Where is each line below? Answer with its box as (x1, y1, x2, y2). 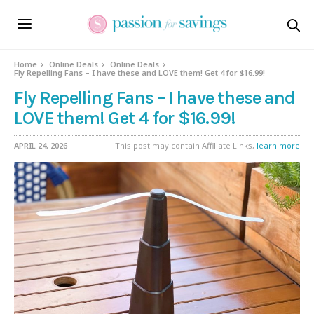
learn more (257, 140, 300, 151)
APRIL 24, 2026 (14, 140, 67, 151)
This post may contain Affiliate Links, (115, 140, 257, 151)
